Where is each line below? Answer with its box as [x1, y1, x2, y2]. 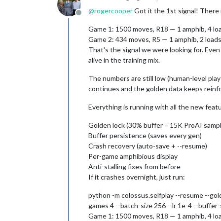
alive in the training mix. [88, 55, 160, 64]
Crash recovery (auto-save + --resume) [88, 141, 207, 150]
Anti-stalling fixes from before [88, 162, 181, 171]
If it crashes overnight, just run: [88, 172, 185, 181]
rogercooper [94, 6, 133, 15]
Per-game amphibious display [88, 151, 178, 160]
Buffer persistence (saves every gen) [88, 131, 202, 140]
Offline [78, 12, 102, 22]
